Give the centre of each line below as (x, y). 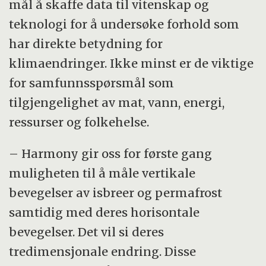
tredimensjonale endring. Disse (103, 251)
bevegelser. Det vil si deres (87, 232)
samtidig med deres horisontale (104, 212)
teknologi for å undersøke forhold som (124, 24)
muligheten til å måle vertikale (102, 173)
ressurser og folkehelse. (79, 122)
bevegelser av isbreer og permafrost (116, 192)
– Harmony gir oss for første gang (111, 153)
